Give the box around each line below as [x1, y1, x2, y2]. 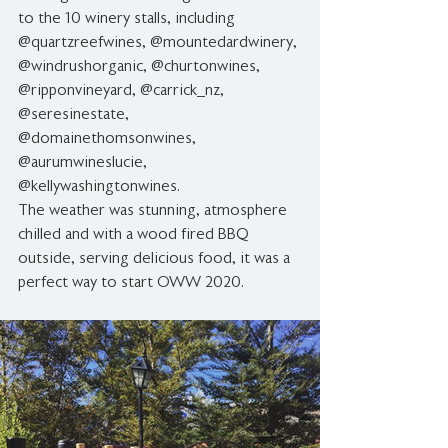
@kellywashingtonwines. [18, 178, 192, 198]
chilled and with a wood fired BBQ [18, 226, 253, 246]
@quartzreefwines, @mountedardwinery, [18, 34, 301, 54]
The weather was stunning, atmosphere [18, 202, 291, 222]
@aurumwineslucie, [18, 154, 151, 174]
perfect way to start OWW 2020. [18, 274, 248, 294]
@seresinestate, [18, 106, 133, 126]
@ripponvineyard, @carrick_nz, [18, 82, 228, 102]
